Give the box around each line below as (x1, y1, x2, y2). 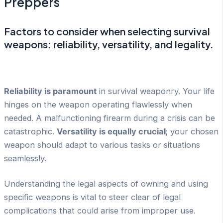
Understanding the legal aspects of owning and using (4, 179, 208, 189)
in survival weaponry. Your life (97, 86, 215, 96)
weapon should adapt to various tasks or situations (4, 139, 200, 150)
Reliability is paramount (4, 86, 97, 96)
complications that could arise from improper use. (4, 206, 196, 216)
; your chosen (166, 126, 219, 136)
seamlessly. (4, 153, 46, 163)
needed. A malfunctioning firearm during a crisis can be (4, 112, 215, 123)
